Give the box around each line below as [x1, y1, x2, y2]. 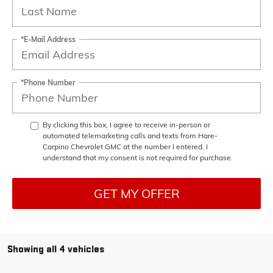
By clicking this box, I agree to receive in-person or [43, 120, 210, 130]
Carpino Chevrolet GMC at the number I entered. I [43, 142, 208, 152]
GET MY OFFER [93, 185, 180, 201]
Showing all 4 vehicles [7, 243, 104, 256]
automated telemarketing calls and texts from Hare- [43, 131, 218, 141]
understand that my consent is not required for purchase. [43, 153, 233, 163]
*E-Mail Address [21, 34, 76, 44]
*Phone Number [21, 77, 76, 87]
